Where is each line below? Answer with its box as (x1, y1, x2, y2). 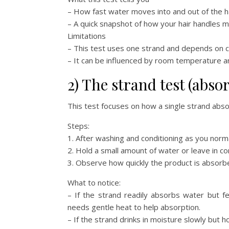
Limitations (67, 30, 106, 41)
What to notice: (67, 177, 121, 188)
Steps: (67, 120, 89, 131)
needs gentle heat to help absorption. (67, 201, 200, 212)
